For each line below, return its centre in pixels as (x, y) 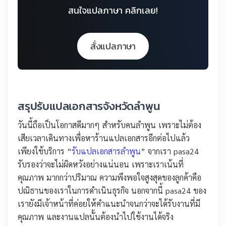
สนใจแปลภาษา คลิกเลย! (113, 11)
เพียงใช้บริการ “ (45, 151)
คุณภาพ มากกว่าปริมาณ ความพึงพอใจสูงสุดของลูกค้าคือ (109, 178)
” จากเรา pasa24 (170, 151)
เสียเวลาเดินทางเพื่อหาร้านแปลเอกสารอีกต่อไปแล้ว (104, 138)
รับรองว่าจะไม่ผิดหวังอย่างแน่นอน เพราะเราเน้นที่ (101, 164)
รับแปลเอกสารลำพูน (106, 151)
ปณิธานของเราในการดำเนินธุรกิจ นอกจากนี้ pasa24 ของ (112, 191)
